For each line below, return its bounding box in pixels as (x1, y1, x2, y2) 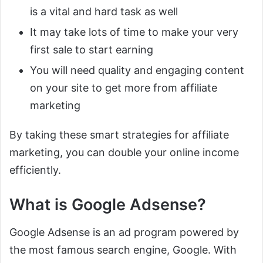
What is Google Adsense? (9, 195, 206, 215)
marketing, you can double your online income (9, 146, 239, 159)
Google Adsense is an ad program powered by (9, 225, 239, 238)
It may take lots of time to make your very (30, 26, 238, 39)
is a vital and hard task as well (30, 5, 178, 18)
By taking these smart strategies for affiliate (9, 129, 229, 141)
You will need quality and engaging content (30, 64, 244, 77)
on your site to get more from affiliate (30, 82, 217, 95)
